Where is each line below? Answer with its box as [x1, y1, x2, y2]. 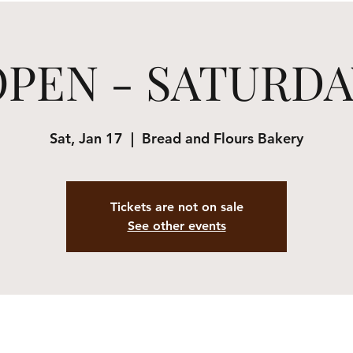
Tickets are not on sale [110, 199, 243, 214]
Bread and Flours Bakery [142, 129, 303, 147]
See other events [127, 218, 226, 233]
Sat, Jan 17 [50, 129, 123, 147]
